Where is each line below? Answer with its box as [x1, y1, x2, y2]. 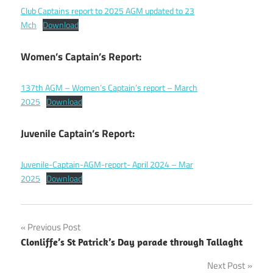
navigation [20, 241, 97, 268]
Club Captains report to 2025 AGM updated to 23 [21, 5, 194, 18]
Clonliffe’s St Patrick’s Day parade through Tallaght [21, 236, 243, 249]
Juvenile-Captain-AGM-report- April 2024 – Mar [21, 158, 193, 171]
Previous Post [27, 220, 80, 235]
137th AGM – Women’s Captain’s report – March [21, 82, 197, 94]
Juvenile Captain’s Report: [21, 125, 135, 141]
